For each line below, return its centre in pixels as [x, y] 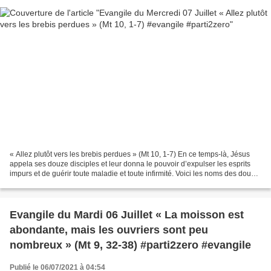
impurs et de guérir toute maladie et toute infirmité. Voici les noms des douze [134, 174]
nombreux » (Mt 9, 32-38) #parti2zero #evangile [130, 245]
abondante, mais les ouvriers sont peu [109, 230]
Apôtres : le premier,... [45, 184]
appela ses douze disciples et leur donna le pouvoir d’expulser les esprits [130, 164]
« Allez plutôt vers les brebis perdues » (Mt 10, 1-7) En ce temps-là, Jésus [130, 155]
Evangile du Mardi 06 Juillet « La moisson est [127, 215]
